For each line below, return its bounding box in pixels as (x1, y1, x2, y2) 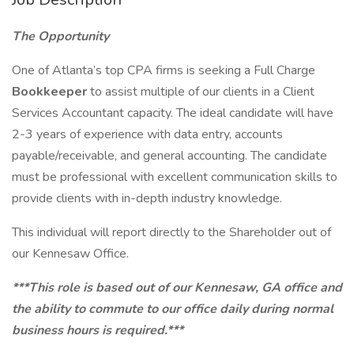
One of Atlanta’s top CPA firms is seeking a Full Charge (12, 62, 315, 79)
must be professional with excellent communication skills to (12, 168, 337, 186)
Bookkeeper (12, 83, 90, 100)
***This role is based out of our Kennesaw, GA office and (12, 279, 342, 296)
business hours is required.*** (12, 322, 183, 339)
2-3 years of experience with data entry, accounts (12, 126, 283, 143)
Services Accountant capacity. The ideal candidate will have (12, 104, 333, 122)
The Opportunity (12, 28, 109, 45)
